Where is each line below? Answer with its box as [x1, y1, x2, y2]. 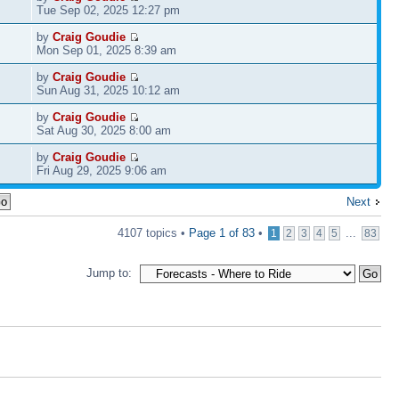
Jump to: [86, 265, 132, 280]
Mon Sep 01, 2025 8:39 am [37, 43, 177, 57]
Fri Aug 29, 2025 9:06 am [37, 163, 167, 177]
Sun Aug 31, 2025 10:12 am [37, 83, 181, 97]
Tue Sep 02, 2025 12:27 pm [37, 3, 181, 17]
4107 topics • [118, 225, 189, 240]
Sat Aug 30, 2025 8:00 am [37, 123, 172, 137]
